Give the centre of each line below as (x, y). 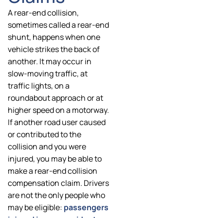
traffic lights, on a (39, 86)
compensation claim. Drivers (58, 183)
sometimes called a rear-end (58, 25)
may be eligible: (36, 208)
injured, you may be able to (55, 159)
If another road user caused (57, 122)
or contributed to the (45, 135)
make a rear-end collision (53, 171)
